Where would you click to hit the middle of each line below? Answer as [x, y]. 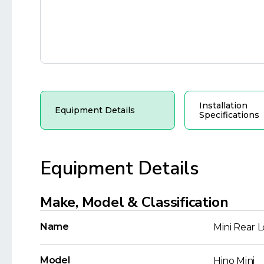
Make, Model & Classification [134, 202]
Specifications [229, 115]
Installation [223, 105]
